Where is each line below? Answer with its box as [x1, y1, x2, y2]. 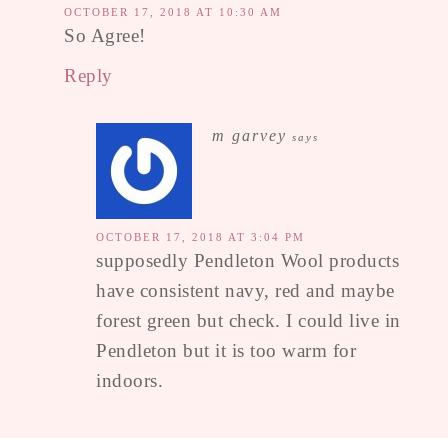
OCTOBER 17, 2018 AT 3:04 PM [96, 231, 305, 244]
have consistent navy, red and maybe [96, 280, 395, 302]
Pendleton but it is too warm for [96, 340, 356, 362]
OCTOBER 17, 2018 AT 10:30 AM [64, 6, 282, 19]
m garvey [212, 127, 287, 145]
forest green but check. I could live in [96, 310, 401, 332]
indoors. [96, 370, 163, 392]
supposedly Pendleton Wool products [96, 250, 399, 272]
